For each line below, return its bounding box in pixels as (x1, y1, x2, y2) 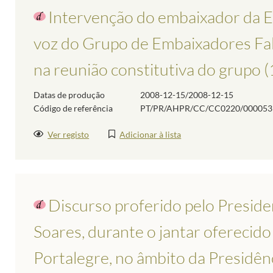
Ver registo (48, 129, 90, 140)
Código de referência (34, 102, 113, 113)
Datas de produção (34, 89, 105, 100)
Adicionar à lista (119, 129, 182, 140)
